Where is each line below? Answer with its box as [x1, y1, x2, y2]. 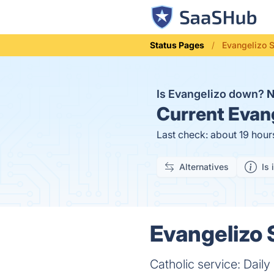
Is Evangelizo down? [157, 87, 267, 100]
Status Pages [150, 40, 205, 50]
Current [157, 103, 224, 125]
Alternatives [179, 161, 229, 172]
